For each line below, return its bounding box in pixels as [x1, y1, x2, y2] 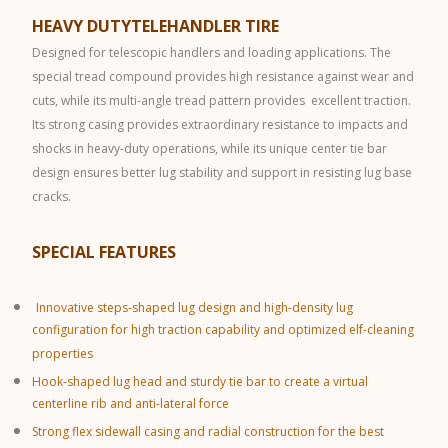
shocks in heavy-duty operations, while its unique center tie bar [32, 140, 387, 158]
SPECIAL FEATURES [32, 240, 176, 263]
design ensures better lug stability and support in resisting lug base [32, 164, 412, 182]
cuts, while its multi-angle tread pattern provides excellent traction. [32, 92, 411, 110]
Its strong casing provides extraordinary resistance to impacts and [32, 116, 408, 134]
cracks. [32, 188, 71, 206]
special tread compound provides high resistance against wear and [32, 68, 414, 86]
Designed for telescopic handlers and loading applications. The [32, 44, 391, 62]
